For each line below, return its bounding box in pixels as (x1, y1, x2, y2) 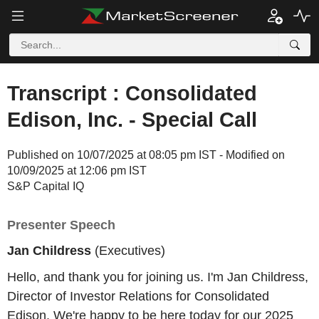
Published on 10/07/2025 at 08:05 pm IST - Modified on (7, 149, 285, 161)
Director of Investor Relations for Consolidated (7, 288, 269, 303)
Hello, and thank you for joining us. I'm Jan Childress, (7, 269, 308, 284)
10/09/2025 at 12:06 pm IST (7, 164, 147, 177)
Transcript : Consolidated (7, 82, 257, 105)
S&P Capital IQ (7, 180, 84, 192)
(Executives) (91, 243, 165, 258)
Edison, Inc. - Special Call (7, 108, 257, 131)
